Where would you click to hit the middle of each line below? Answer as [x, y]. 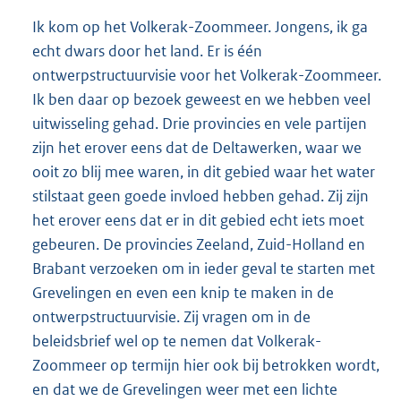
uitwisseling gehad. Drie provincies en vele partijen [200, 124]
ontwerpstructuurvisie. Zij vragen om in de [171, 317]
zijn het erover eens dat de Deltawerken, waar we [197, 148]
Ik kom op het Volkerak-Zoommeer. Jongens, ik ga [200, 27]
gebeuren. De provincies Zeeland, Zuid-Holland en [199, 245]
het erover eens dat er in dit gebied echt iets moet [198, 221]
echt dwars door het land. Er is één [147, 51]
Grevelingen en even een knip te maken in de [183, 293]
